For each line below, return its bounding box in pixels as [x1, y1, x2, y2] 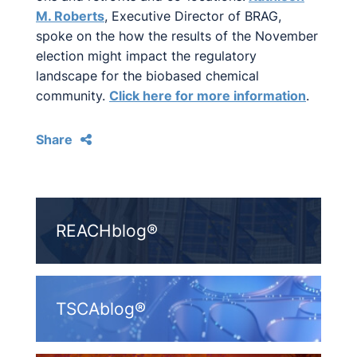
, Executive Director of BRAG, [104, 8, 281, 24]
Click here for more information [109, 88, 306, 104]
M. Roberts [36, 8, 104, 24]
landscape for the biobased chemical [36, 68, 259, 84]
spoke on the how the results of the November [36, 28, 318, 44]
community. [36, 88, 109, 104]
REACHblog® [56, 221, 158, 241]
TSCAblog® [56, 299, 146, 319]
